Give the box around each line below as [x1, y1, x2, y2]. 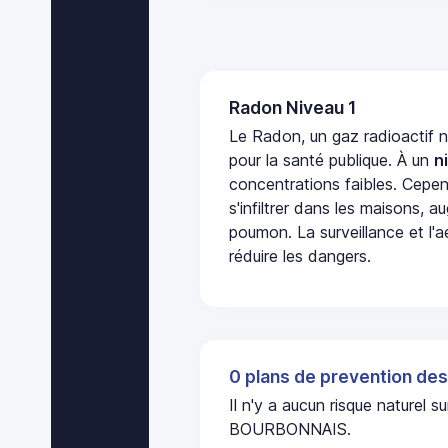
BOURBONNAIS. [229, 419, 352, 440]
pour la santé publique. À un [229, 150, 435, 171]
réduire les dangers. [229, 246, 372, 267]
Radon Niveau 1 [229, 96, 357, 118]
